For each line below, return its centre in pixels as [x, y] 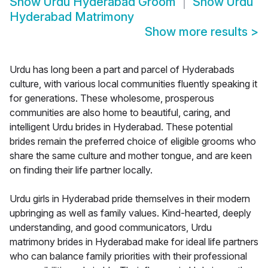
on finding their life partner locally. [81, 170]
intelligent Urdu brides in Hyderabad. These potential [121, 127]
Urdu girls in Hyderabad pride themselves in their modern [130, 199]
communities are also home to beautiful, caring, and [120, 113]
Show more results [198, 32]
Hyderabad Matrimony [72, 17]
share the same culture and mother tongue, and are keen [131, 156]
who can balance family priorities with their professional [128, 256]
